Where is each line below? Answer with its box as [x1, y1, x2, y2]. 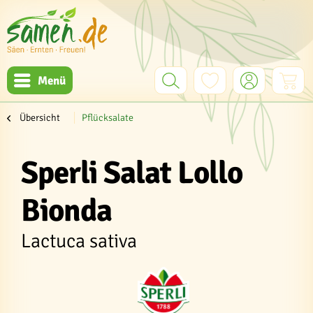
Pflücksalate [82, 112, 133, 124]
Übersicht [20, 112, 60, 124]
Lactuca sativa [21, 229, 137, 253]
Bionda [21, 191, 112, 230]
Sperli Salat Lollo [21, 154, 242, 192]
